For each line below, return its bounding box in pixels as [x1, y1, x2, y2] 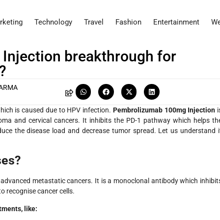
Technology [34, 18, 72, 27]
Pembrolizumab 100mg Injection [112, 106, 216, 114]
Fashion [115, 18, 141, 27]
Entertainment [153, 18, 199, 27]
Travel [84, 18, 104, 27]
